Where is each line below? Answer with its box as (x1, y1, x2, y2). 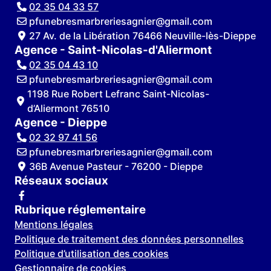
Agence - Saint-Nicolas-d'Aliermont (15, 43, 212, 57)
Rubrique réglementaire (15, 203, 146, 217)
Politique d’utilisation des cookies (15, 247, 169, 260)
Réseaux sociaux (15, 174, 108, 188)
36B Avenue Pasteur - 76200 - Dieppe (29, 160, 203, 172)
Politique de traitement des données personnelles (15, 233, 244, 245)
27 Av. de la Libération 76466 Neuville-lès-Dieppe (29, 30, 256, 42)
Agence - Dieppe (15, 116, 107, 129)
